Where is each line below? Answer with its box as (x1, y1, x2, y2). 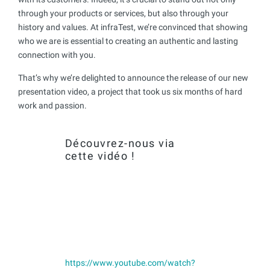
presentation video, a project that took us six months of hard (18, 86, 242, 96)
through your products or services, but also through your (18, 8, 228, 18)
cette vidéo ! (64, 149, 136, 162)
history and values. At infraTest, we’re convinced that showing (18, 22, 248, 32)
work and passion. (18, 100, 87, 110)
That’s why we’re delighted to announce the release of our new (18, 72, 248, 83)
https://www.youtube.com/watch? (64, 257, 195, 268)
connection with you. (18, 49, 96, 60)
